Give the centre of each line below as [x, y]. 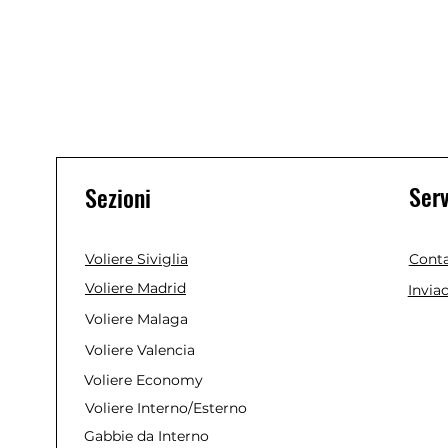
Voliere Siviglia [136, 259]
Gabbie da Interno [146, 436]
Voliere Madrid [135, 288]
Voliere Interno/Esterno [166, 408]
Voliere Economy [143, 380]
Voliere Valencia [140, 350]
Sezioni [118, 197]
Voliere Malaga [136, 319]
